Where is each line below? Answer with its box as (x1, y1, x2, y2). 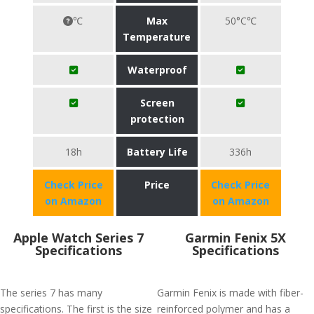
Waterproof (127, 63, 187, 76)
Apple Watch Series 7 (13, 229, 144, 246)
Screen (139, 96, 175, 109)
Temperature (123, 30, 191, 43)
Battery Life (126, 145, 188, 158)
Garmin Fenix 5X (185, 229, 286, 246)
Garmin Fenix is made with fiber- (157, 286, 303, 299)
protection (130, 112, 184, 125)
